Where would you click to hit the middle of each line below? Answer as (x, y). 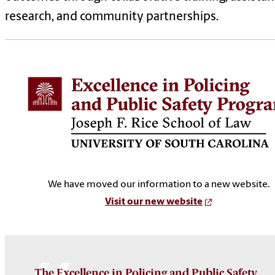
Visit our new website (154, 202)
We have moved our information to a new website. (158, 184)
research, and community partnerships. (112, 17)
